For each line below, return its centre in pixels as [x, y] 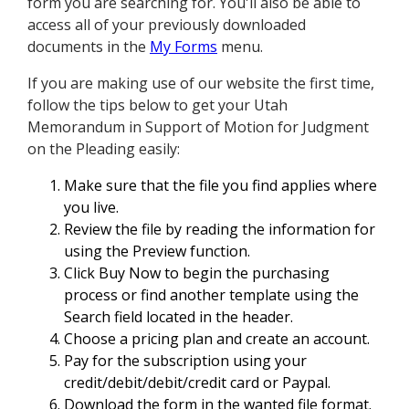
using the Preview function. [157, 252]
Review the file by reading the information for [220, 230]
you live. [91, 208]
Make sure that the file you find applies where [220, 186]
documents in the [89, 47]
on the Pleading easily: [104, 149]
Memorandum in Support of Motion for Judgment [198, 127]
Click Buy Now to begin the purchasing [197, 273]
